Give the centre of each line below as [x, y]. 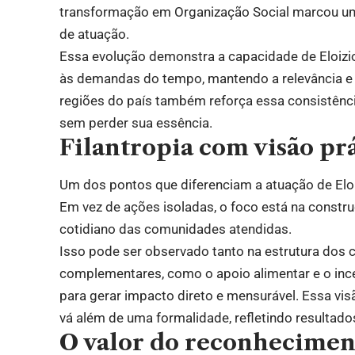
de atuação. [95, 34]
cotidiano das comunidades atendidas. [176, 229]
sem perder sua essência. [136, 122]
